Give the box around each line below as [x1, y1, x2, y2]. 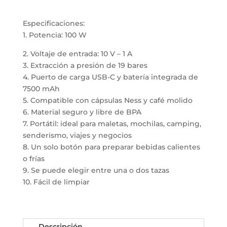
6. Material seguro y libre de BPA [22, 107, 141, 117]
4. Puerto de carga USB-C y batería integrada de [22, 72, 198, 82]
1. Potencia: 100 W [22, 30, 87, 40]
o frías [22, 154, 45, 164]
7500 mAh [22, 84, 60, 94]
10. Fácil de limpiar [22, 177, 90, 187]
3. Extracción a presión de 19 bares [22, 61, 147, 70]
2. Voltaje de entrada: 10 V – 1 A [22, 49, 132, 59]
